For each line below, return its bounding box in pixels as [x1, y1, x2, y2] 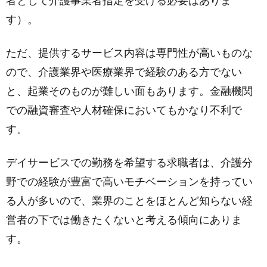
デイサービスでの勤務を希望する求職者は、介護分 [6, 157, 253, 169]
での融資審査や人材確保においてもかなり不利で [6, 104, 242, 116]
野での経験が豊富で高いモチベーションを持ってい [6, 176, 253, 188]
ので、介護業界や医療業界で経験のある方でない [6, 66, 242, 78]
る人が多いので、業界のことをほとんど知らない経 [6, 195, 253, 207]
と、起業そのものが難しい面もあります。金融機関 [6, 85, 253, 97]
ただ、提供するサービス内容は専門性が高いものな [6, 47, 253, 59]
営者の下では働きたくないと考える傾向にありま [6, 214, 242, 226]
